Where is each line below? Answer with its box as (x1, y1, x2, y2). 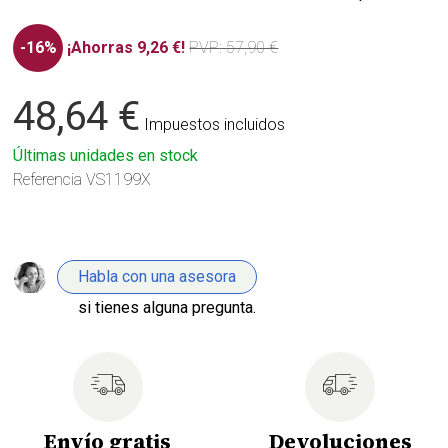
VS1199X (86, 169, 152, 189)
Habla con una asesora (78, 266, 237, 286)
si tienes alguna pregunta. (78, 297, 257, 317)
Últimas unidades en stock (13, 145, 199, 165)
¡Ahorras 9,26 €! (67, 37, 186, 57)
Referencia (13, 169, 83, 189)
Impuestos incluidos (144, 114, 286, 134)
